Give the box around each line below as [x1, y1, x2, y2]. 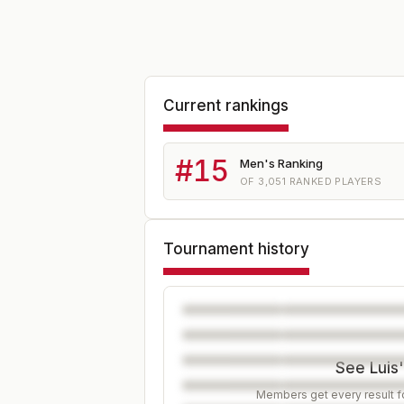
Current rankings [163, 96, 289, 115]
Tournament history [163, 240, 309, 258]
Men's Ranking [240, 155, 323, 170]
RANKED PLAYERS [286, 174, 382, 188]
